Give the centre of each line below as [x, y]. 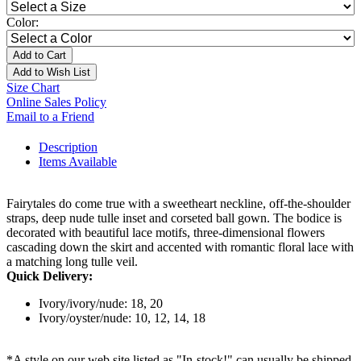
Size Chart [33, 88]
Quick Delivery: [50, 276]
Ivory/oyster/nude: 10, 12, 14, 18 [122, 318]
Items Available [78, 162]
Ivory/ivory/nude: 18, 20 [101, 304]
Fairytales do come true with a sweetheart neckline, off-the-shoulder [178, 204]
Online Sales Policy [56, 102]
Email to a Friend [50, 117]
